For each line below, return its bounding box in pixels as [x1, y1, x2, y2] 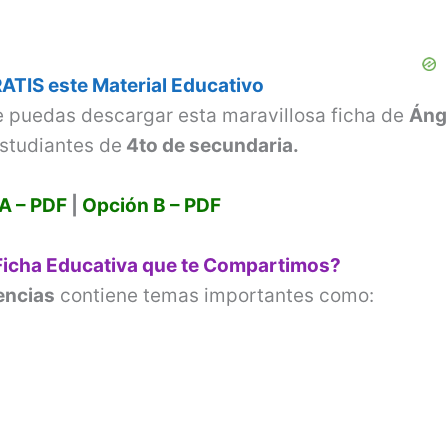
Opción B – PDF [81, 194, 221, 218]
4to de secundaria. [122, 133, 300, 157]
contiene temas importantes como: [55, 284, 375, 308]
